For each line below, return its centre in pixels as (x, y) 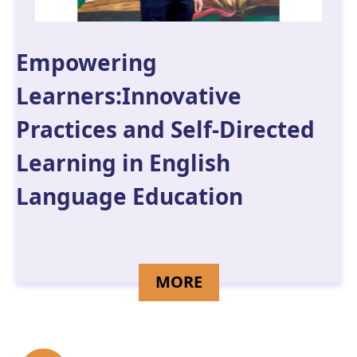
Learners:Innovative (129, 96)
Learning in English (123, 163)
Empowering (86, 63)
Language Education (129, 196)
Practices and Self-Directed (165, 129)
